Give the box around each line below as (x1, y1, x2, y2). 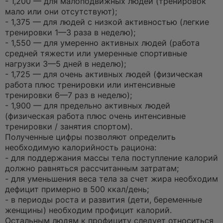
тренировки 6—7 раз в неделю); (5, 90, 132, 100)
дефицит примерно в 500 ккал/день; (5, 184, 149, 194)
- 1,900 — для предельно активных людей (5, 101, 170, 111)
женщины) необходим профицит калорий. (5, 205, 172, 215)
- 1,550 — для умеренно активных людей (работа (5, 38, 200, 48)
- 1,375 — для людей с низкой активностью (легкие (5, 17, 209, 27)
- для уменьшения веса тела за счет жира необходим (5, 174, 218, 184)
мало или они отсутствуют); (5, 6, 117, 16)
